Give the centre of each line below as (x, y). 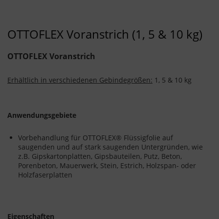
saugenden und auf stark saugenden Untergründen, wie (110, 147)
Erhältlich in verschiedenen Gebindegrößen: (80, 80)
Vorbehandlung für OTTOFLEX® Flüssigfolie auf (96, 137)
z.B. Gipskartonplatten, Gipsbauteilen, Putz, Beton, (100, 156)
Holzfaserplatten (45, 175)
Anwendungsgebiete (42, 115)
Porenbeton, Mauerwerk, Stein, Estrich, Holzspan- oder (107, 165)
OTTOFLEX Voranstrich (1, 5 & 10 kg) (105, 34)
